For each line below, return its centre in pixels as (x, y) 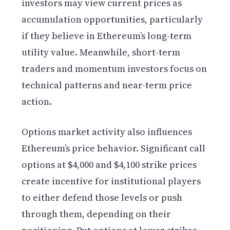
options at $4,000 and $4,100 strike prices (109, 164)
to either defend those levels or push (102, 197)
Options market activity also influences (107, 131)
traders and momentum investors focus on (114, 68)
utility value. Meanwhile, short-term (101, 52)
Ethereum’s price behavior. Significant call (114, 148)
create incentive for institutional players (111, 181)
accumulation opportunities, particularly (112, 19)
